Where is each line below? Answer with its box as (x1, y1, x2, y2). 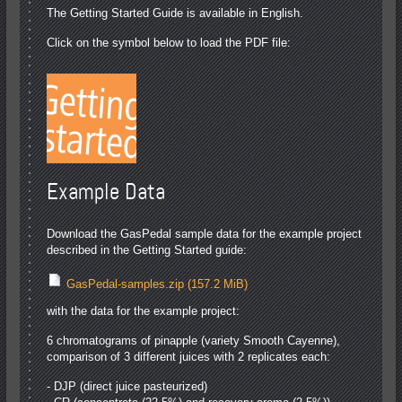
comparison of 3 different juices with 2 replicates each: (47, 349, 331, 363)
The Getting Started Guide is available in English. (47, 5, 304, 20)
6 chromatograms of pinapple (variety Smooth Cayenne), (47, 333, 341, 347)
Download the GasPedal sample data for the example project (47, 226, 363, 240)
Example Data (47, 179, 166, 205)
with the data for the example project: (47, 303, 240, 318)
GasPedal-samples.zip (66, 276, 188, 291)
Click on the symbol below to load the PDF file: (47, 35, 292, 49)
